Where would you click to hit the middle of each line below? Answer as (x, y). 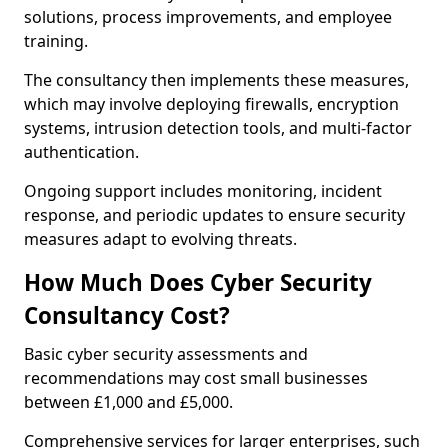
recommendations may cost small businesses (196, 378)
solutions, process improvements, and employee (208, 17)
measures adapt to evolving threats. (160, 239)
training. (56, 41)
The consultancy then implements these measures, (216, 80)
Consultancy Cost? (127, 315)
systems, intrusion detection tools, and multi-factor (218, 128)
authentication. (81, 152)
